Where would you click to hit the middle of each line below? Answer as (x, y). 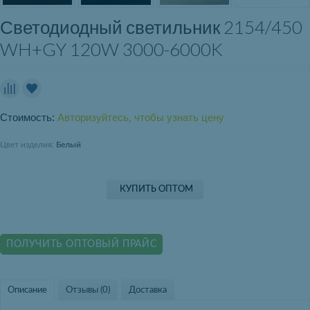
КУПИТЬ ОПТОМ (156, 190)
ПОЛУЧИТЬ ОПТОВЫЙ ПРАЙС (82, 245)
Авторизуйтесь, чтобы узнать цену (141, 118)
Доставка (148, 291)
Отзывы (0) (88, 291)
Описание (27, 291)
